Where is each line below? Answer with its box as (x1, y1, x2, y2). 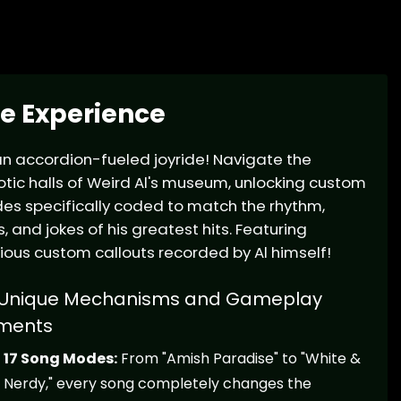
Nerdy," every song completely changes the (3, 373, 311, 395)
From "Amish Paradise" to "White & (116, 348, 361, 370)
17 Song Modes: (3, 348, 117, 370)
